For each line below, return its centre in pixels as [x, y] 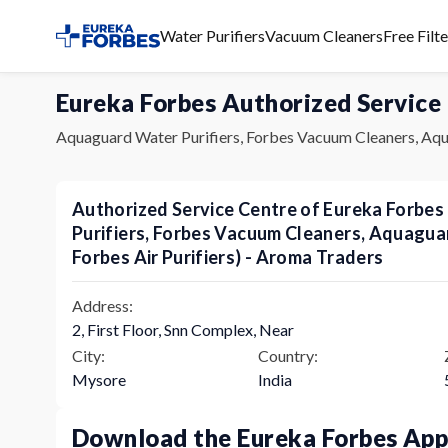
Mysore [99, 379]
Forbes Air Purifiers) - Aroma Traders [228, 256]
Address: [102, 305]
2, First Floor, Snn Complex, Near [183, 329]
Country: [288, 355]
